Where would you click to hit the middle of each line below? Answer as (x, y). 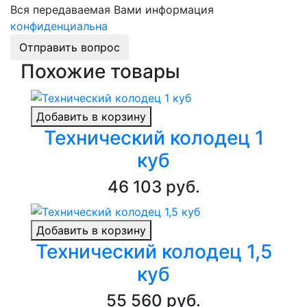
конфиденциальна (59, 26)
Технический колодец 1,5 (153, 251)
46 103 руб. (153, 186)
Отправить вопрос (70, 48)
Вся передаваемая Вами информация (112, 10)
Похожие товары (100, 72)
